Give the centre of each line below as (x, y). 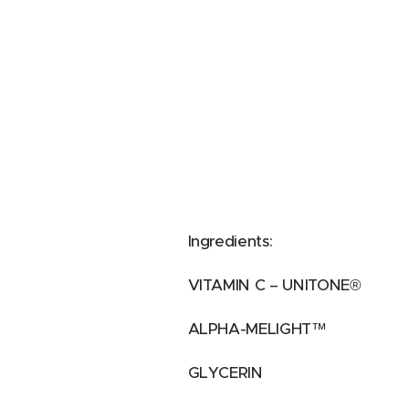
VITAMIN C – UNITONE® (274, 285)
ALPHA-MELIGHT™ (257, 329)
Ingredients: (230, 241)
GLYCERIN (225, 372)
